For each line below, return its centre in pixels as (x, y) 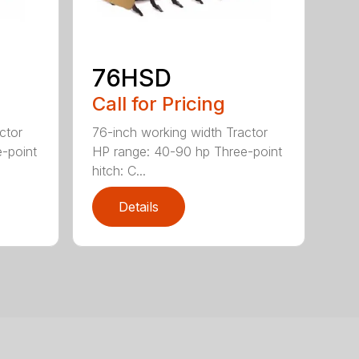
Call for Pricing (159, 103)
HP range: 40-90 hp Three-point (188, 151)
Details (139, 206)
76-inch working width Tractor (180, 132)
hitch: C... (119, 170)
